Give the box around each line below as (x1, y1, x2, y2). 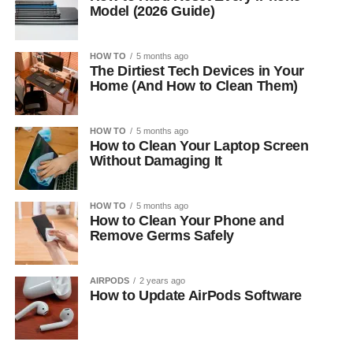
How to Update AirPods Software (89, 288, 303, 303)
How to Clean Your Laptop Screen (89, 138, 309, 154)
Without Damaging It (89, 153, 222, 169)
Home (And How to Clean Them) (89, 78, 298, 94)
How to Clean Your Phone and (89, 213, 284, 229)
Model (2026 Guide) (89, 3, 215, 19)
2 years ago (139, 276, 185, 285)
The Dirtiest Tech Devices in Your (89, 63, 305, 79)
